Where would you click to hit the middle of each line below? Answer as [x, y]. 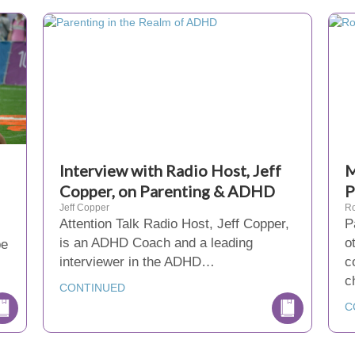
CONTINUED [92, 288]
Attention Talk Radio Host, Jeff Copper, [174, 224]
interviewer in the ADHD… [137, 262]
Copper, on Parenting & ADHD [167, 191]
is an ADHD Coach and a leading [156, 243]
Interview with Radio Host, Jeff [170, 170]
